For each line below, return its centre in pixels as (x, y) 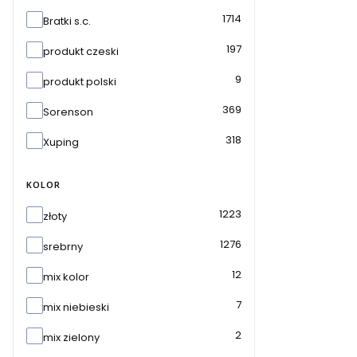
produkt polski (80, 82)
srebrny (63, 247)
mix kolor (66, 277)
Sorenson (68, 112)
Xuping (61, 142)
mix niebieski (76, 307)
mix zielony (71, 337)
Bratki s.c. (67, 21)
